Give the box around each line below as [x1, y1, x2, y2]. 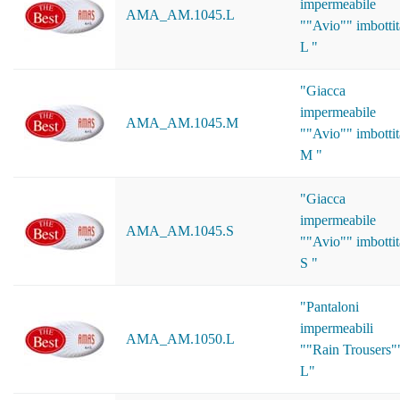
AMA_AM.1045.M [126, 115, 238, 130]
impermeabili [300, 321, 373, 336]
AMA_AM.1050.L [126, 331, 235, 346]
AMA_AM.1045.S [126, 223, 234, 238]
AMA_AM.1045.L [126, 7, 235, 22]
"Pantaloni [300, 299, 359, 314]
